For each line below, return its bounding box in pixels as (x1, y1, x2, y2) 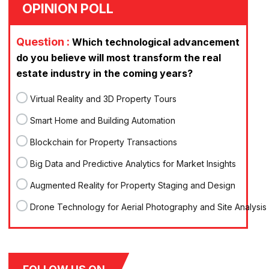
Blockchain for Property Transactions (30, 137, 178, 147)
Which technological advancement (72, 36, 240, 48)
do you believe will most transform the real (16, 52, 222, 64)
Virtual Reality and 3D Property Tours (30, 94, 177, 104)
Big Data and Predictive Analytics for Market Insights (30, 159, 237, 169)
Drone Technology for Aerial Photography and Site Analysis (30, 202, 267, 212)
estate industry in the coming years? (16, 67, 193, 79)
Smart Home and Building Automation (30, 115, 176, 125)
